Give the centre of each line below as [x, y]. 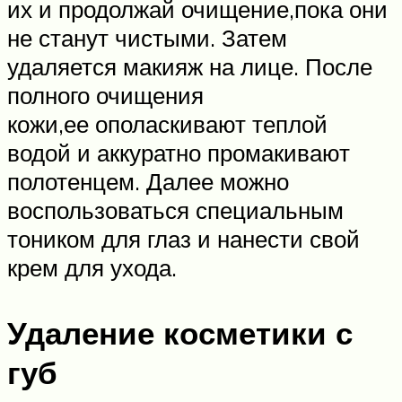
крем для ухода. [92, 267]
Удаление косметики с [180, 332]
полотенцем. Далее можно [148, 181]
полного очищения [105, 95]
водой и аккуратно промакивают [179, 152]
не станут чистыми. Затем [147, 37]
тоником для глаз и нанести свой [184, 238]
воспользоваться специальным [175, 210]
